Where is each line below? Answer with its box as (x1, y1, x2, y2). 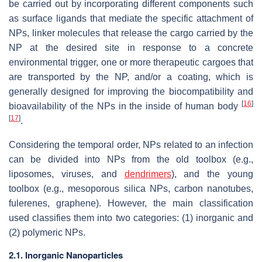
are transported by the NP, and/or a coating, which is (9, 72, 253, 82)
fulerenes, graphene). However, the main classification (9, 198, 253, 209)
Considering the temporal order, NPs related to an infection (9, 140, 253, 150)
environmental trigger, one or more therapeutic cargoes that (9, 57, 253, 68)
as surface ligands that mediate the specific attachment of (9, 13, 253, 24)
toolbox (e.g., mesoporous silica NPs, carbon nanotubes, (9, 184, 253, 194)
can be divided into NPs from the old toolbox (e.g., (9, 154, 253, 165)
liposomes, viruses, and (9, 169, 125, 180)
